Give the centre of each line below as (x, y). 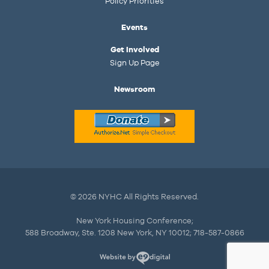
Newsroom (134, 90)
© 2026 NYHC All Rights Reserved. (134, 197)
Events (134, 28)
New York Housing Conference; (134, 221)
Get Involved (134, 50)
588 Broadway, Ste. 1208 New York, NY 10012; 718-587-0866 (134, 233)
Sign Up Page (134, 63)
